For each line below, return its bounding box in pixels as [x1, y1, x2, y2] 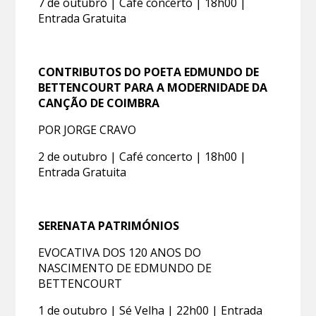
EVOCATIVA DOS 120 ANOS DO [38, 244, 202, 260]
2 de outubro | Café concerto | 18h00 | [38, 148, 247, 164]
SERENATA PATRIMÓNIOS [38, 217, 180, 233]
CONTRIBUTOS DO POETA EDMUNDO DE [38, 63, 260, 80]
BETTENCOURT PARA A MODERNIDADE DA [38, 79, 268, 95]
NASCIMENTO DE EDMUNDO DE [38, 260, 212, 276]
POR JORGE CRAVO [38, 121, 137, 138]
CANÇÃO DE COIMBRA [38, 95, 160, 111]
